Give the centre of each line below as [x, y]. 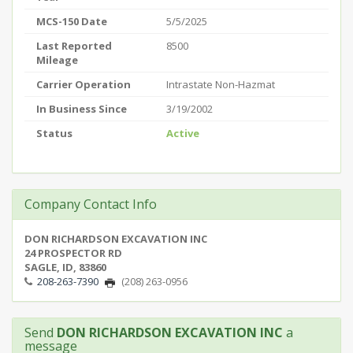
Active [183, 133]
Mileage [57, 60]
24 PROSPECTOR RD [73, 253]
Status [54, 133]
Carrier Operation [84, 84]
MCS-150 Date [72, 21]
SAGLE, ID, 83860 [65, 267]
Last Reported [74, 46]
